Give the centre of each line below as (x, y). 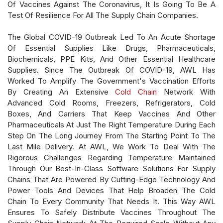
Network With (186, 92)
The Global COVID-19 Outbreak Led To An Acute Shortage (111, 37)
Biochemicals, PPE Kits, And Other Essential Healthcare (111, 59)
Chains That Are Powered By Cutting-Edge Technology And (111, 179)
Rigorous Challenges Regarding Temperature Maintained (111, 157)
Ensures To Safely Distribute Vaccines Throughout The (111, 212)
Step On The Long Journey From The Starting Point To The (111, 135)
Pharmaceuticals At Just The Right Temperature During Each (111, 124)
